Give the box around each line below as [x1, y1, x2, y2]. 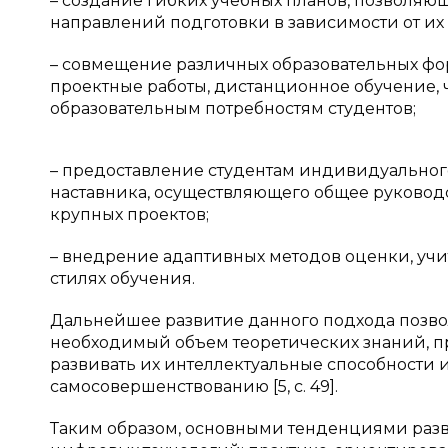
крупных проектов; [50, 205, 209, 224]
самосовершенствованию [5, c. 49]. [50, 377, 338, 396]
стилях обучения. [50, 269, 195, 288]
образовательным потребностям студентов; [50, 99, 416, 118]
